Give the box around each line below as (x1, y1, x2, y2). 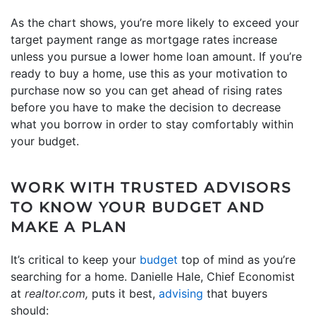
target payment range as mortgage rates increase (11, 32, 277, 47)
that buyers (203, 286, 267, 301)
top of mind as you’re (178, 253, 296, 267)
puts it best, (92, 286, 159, 301)
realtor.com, (25, 286, 92, 301)
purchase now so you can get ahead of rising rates (11, 83, 282, 98)
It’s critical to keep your (11, 253, 140, 267)
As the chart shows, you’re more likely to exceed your (11, 16, 299, 30)
